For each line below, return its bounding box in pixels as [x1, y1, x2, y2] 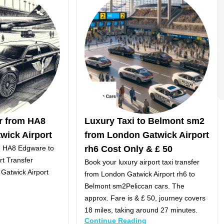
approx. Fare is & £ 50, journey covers [84, 193, 205, 202]
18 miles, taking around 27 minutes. [84, 205, 197, 214]
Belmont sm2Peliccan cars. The [84, 181, 184, 190]
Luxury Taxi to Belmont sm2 [84, 115, 204, 126]
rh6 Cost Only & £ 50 [84, 143, 172, 154]
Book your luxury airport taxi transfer [84, 157, 199, 166]
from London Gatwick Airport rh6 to [84, 169, 195, 178]
